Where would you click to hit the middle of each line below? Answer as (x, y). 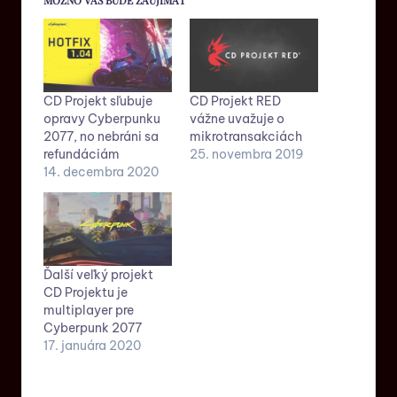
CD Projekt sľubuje (98, 101)
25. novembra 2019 (247, 154)
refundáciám (82, 154)
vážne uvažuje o (237, 118)
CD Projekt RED (235, 101)
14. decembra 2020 (101, 171)
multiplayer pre (89, 310)
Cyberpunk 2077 (93, 327)
